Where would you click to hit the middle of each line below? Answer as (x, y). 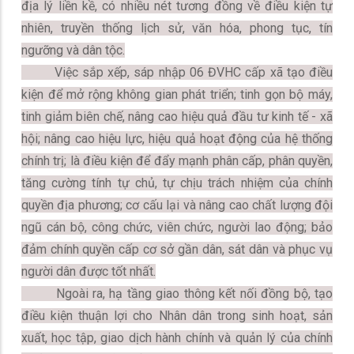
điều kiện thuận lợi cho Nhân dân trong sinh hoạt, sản (177, 316)
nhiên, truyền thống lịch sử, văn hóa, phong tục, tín (177, 28)
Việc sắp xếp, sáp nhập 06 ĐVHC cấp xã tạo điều (177, 72)
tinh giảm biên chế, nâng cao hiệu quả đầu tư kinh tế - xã (177, 117)
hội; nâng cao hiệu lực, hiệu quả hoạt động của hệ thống (177, 139)
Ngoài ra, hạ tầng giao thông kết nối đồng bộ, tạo (177, 294)
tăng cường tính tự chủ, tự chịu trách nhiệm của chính (177, 183)
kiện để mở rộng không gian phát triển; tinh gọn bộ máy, (177, 94)
